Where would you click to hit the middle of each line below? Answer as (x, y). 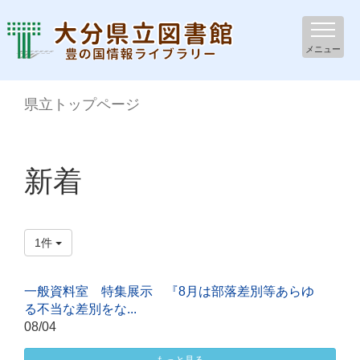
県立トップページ (82, 104)
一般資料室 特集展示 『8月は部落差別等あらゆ (169, 291)
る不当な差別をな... (80, 309)
